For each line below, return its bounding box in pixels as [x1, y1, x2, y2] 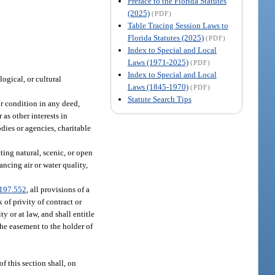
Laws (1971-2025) [127, 57, 188, 67]
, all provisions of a [26, 184, 90, 194]
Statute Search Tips [127, 94, 192, 104]
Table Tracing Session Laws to [127, 20, 228, 30]
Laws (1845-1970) [127, 82, 188, 91]
